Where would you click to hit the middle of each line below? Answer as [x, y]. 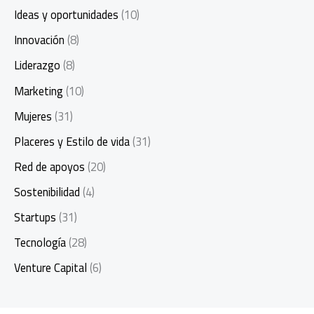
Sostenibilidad [47, 192]
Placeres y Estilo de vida [72, 141]
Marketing [39, 91]
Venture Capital [50, 268]
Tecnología [40, 243]
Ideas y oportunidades [66, 15]
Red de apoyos [49, 166]
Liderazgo [37, 66]
